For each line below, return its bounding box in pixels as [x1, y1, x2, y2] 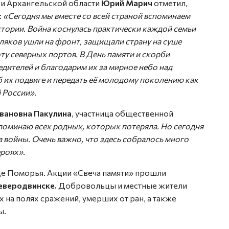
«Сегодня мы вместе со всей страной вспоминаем [3, 10, 190, 20]
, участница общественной [72, 108, 173, 118]
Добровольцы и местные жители [57, 180, 187, 190]
